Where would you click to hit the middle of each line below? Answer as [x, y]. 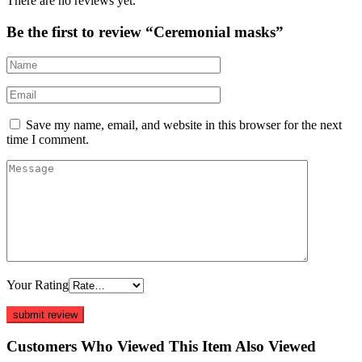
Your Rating [38, 284]
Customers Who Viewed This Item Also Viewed [161, 347]
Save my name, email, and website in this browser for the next [184, 124]
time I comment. [48, 139]
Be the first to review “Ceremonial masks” [145, 32]
